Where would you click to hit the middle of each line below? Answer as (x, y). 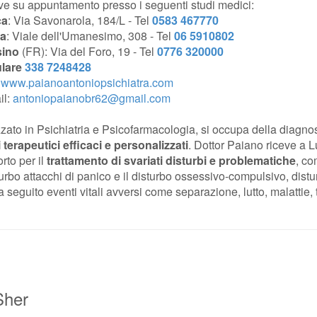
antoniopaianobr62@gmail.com (92, 98)
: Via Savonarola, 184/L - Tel (80, 20)
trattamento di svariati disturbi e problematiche (171, 160)
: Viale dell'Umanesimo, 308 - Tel (90, 36)
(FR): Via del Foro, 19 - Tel (88, 51)
